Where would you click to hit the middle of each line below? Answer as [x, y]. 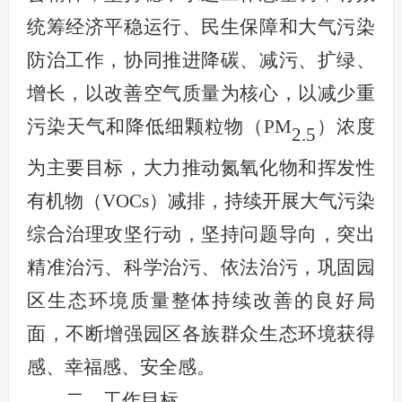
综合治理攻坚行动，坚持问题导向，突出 [201, 235]
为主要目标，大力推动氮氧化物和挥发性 [201, 168]
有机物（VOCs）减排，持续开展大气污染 [201, 201]
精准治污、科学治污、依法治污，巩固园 [201, 268]
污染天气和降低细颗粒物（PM [159, 127]
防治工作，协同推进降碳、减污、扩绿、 [201, 60]
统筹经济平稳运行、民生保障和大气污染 [201, 27]
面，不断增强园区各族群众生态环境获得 [201, 334]
